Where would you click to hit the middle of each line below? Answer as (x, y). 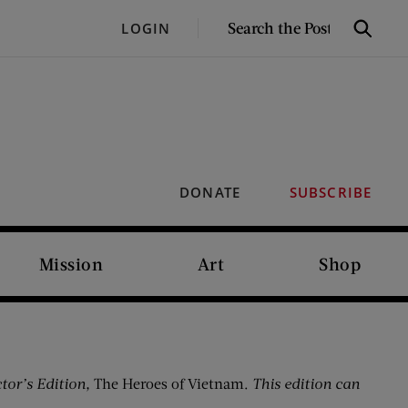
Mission (71, 264)
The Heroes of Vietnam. (171, 383)
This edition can (306, 383)
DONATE (210, 192)
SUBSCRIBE (330, 192)
